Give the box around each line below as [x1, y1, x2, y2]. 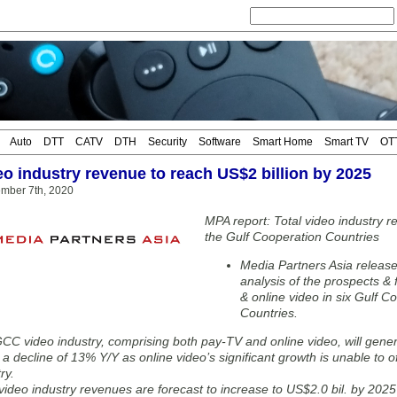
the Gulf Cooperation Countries [205, 230, 379, 244]
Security [148, 136, 187, 148]
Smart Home [253, 136, 313, 148]
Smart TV [324, 136, 369, 148]
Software [198, 136, 241, 148]
